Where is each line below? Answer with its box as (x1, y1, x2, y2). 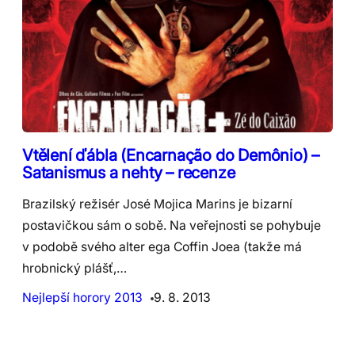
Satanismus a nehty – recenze (22, 162, 235, 182)
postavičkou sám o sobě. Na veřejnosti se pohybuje (22, 217, 321, 233)
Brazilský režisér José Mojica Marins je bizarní (22, 196, 292, 212)
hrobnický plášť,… (22, 260, 127, 276)
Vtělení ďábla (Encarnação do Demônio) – (22, 144, 320, 165)
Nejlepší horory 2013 (22, 289, 143, 305)
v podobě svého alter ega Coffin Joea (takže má (22, 239, 302, 254)
